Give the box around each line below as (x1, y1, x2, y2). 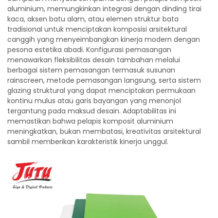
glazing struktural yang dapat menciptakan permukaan (7, 86, 196, 95)
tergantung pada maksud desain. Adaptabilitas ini (7, 106, 176, 116)
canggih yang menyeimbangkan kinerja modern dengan (7, 35, 200, 44)
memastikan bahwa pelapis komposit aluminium (7, 116, 173, 126)
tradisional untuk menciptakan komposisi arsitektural (7, 24, 187, 34)
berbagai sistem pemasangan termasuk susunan (7, 65, 175, 75)
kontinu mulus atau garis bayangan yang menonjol (7, 96, 181, 106)
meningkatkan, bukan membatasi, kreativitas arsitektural (7, 127, 201, 136)
